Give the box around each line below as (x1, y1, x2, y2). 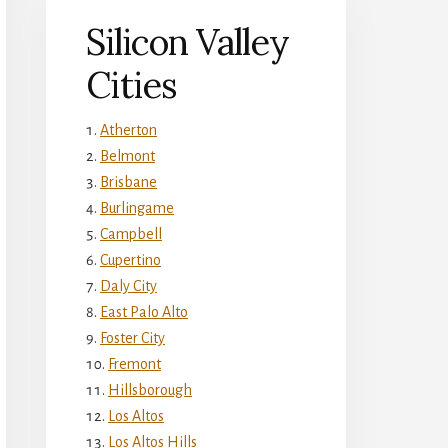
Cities (86, 61, 177, 108)
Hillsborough (108, 381, 192, 398)
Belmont (100, 147, 155, 164)
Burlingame (100, 199, 174, 216)
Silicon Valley (86, 18, 289, 65)
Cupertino (100, 251, 161, 268)
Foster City (100, 329, 165, 346)
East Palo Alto (100, 303, 188, 320)
